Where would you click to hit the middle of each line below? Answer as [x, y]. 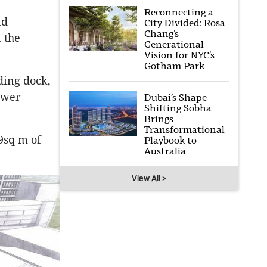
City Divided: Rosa [184, 23]
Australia [165, 151]
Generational [174, 44]
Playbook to [170, 140]
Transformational [184, 130]
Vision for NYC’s [179, 55]
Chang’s [161, 34]
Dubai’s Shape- [177, 97]
